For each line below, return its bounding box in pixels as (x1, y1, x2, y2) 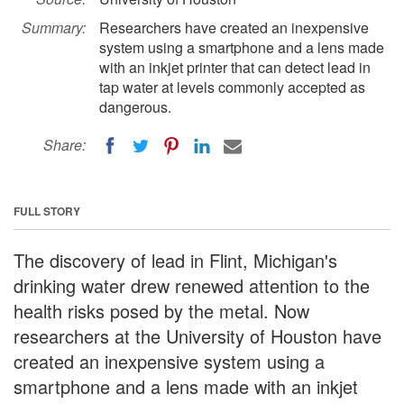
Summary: (22, 17, 86, 38)
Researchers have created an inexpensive (99, 17, 369, 38)
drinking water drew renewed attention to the (14, 271, 370, 298)
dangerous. (99, 96, 171, 117)
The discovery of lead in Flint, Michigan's (14, 246, 337, 273)
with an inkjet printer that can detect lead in (99, 57, 371, 78)
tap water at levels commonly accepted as (99, 77, 365, 97)
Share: (43, 134, 86, 155)
